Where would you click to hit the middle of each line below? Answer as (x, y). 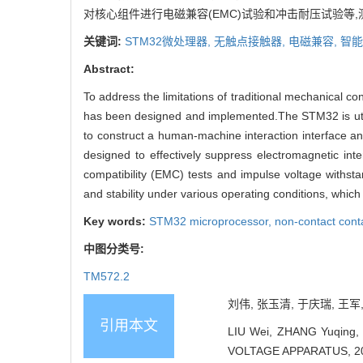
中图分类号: (115, 248)
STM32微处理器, (169, 41)
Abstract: (109, 68)
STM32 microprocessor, (212, 221)
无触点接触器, (251, 41)
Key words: (116, 221)
